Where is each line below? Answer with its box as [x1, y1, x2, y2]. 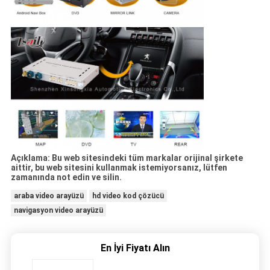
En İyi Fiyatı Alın [100, 242, 170, 254]
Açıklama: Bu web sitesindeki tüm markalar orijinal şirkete [10, 152, 243, 163]
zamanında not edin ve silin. [10, 172, 122, 182]
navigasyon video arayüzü [13, 206, 103, 215]
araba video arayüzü [13, 191, 84, 200]
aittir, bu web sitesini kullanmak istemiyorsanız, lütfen [10, 162, 227, 172]
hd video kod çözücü [92, 191, 164, 200]
